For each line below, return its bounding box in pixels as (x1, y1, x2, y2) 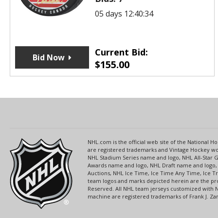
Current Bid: (94, 46, 148, 58)
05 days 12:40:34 (94, 8, 153, 19)
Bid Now (32, 52, 65, 63)
